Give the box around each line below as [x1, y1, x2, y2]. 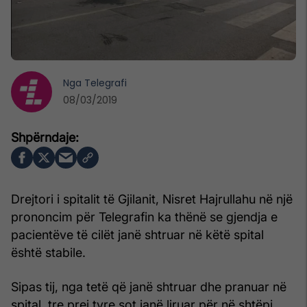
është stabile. [11, 245, 86, 260]
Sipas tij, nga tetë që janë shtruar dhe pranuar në [11, 279, 286, 294]
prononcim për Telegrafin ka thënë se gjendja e [11, 209, 278, 224]
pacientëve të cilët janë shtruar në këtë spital [11, 227, 264, 242]
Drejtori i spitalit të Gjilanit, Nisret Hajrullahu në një [11, 191, 293, 206]
